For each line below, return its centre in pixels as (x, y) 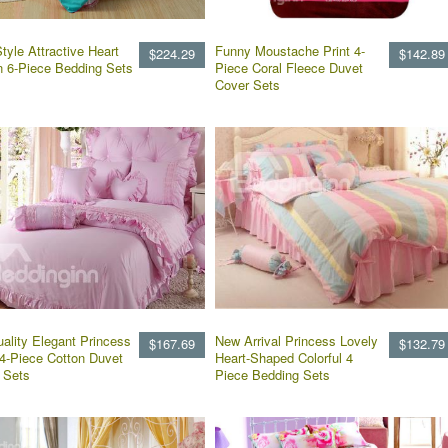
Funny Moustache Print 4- (290, 50)
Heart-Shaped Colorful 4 (284, 357)
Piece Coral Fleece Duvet (289, 67)
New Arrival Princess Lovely (296, 340)
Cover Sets (247, 84)
